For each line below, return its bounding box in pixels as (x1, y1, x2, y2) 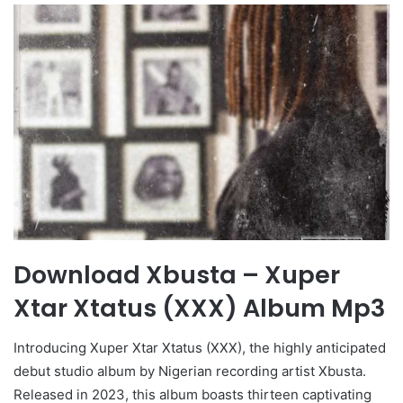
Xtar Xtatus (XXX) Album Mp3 (13, 291, 385, 325)
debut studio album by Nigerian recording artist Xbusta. (13, 363, 366, 381)
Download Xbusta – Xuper (13, 257, 340, 291)
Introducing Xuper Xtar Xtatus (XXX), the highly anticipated (13, 339, 386, 357)
